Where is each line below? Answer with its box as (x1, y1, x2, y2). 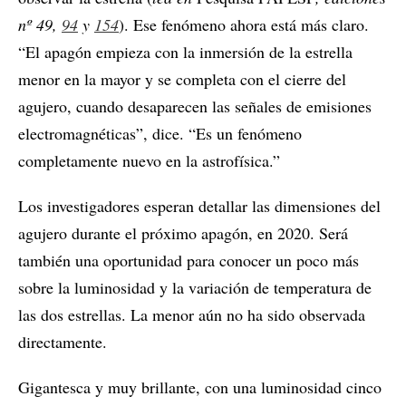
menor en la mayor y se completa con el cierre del (18, 68, 346, 90)
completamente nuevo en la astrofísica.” (18, 150, 280, 171)
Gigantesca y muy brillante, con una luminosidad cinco (18, 376, 382, 398)
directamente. (18, 331, 107, 353)
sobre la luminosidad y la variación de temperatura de (18, 276, 372, 298)
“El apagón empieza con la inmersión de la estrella (18, 41, 353, 63)
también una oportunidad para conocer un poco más (18, 249, 359, 271)
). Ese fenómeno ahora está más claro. (119, 14, 369, 35)
